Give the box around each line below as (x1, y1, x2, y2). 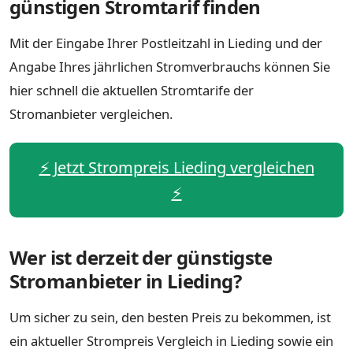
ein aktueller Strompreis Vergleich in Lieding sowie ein (9, 331, 333, 350)
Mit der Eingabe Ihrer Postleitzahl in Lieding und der (9, 33, 322, 52)
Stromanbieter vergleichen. (9, 104, 173, 123)
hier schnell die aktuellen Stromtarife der (9, 80, 254, 99)
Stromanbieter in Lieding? (9, 267, 241, 294)
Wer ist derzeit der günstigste (9, 243, 272, 270)
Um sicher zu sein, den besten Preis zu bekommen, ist (9, 307, 331, 326)
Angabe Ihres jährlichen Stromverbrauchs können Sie (9, 57, 330, 76)
